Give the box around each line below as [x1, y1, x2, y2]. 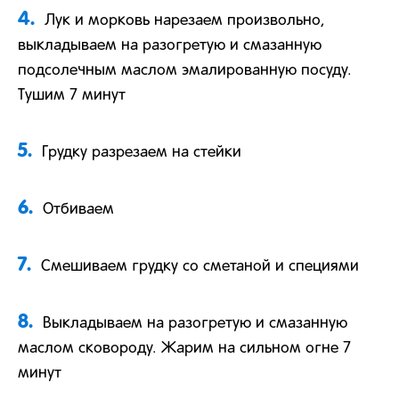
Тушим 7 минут [18, 87, 126, 103]
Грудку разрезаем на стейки [42, 144, 241, 160]
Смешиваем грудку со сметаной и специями [41, 258, 359, 274]
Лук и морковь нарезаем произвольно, [45, 12, 325, 28]
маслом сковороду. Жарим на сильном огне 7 [18, 340, 351, 356]
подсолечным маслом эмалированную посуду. [18, 62, 352, 78]
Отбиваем [43, 201, 114, 217]
